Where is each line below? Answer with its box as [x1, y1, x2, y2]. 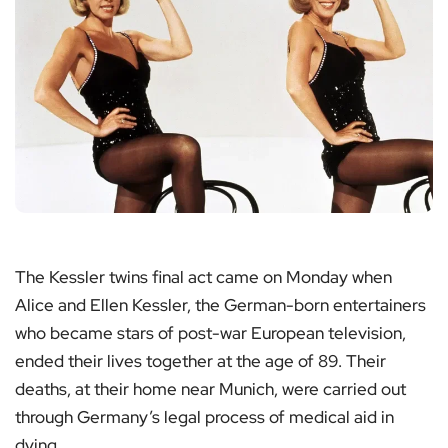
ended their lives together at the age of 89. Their [15, 349, 386, 372]
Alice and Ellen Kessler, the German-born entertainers [15, 293, 426, 316]
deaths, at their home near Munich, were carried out [15, 377, 406, 400]
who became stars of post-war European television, [15, 321, 406, 344]
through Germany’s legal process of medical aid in [15, 405, 394, 428]
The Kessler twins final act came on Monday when [15, 265, 392, 288]
